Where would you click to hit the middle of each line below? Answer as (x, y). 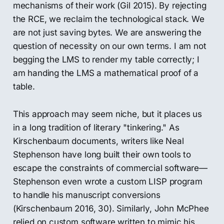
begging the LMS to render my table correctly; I (106, 59)
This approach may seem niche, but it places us (107, 114)
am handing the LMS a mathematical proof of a (106, 73)
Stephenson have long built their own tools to (102, 154)
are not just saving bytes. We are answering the (107, 32)
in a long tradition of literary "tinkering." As (96, 127)
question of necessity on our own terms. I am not (109, 46)
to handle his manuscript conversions (86, 195)
